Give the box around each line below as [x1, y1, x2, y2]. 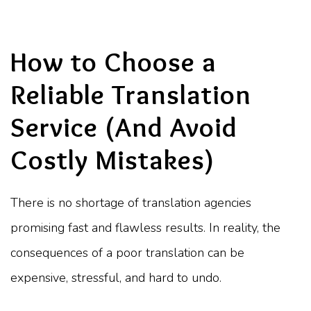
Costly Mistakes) [10, 142, 215, 176]
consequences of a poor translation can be [10, 244, 244, 261]
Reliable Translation [10, 77, 251, 111]
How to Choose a [10, 44, 217, 78]
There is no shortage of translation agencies [10, 194, 251, 211]
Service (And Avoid [10, 110, 237, 144]
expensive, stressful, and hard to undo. [10, 269, 221, 286]
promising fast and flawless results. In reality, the [10, 219, 280, 236]
